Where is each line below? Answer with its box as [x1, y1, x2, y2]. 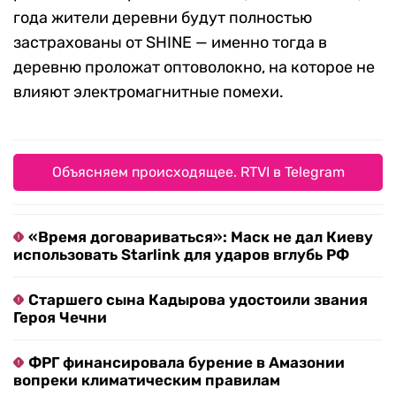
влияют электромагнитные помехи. [13, 82, 284, 103]
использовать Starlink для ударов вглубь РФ [13, 246, 349, 264]
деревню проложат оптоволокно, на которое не [13, 57, 375, 78]
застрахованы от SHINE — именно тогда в [13, 33, 327, 53]
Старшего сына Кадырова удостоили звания [28, 291, 368, 309]
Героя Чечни [13, 308, 107, 327]
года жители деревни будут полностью [13, 8, 312, 28]
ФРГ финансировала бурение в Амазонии [28, 354, 345, 372]
